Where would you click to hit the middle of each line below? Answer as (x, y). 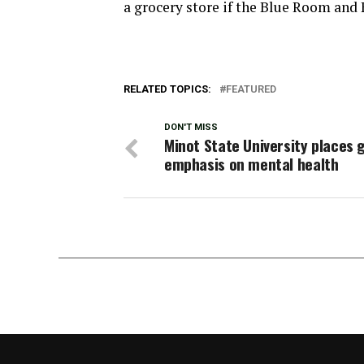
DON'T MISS (191, 127)
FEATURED (251, 89)
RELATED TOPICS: (167, 89)
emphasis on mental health (251, 164)
